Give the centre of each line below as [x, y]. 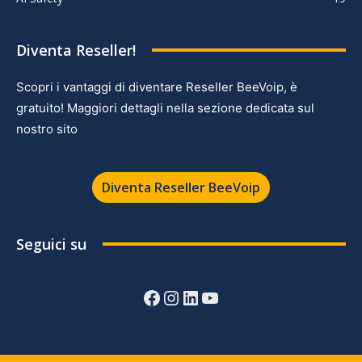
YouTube [240, 297]
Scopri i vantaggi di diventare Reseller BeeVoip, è [157, 86]
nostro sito [47, 128]
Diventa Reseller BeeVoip [181, 187]
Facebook [183, 297]
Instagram [207, 297]
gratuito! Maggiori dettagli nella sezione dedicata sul [165, 107]
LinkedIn [218, 297]
